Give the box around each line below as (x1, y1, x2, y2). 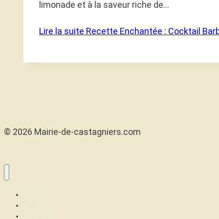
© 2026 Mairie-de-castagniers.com (4, 127, 141, 137)
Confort (23, 201, 48, 209)
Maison (23, 190, 46, 198)
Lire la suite (39, 26, 84, 37)
